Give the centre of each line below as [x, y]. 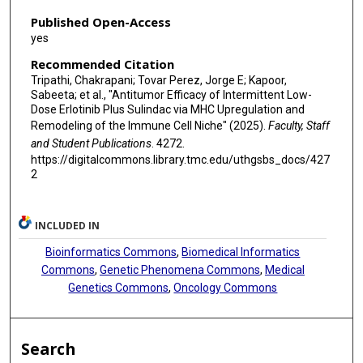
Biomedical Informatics [241, 252]
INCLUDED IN [68, 226]
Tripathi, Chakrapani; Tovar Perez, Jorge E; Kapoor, [158, 80]
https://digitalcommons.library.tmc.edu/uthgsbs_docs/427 [180, 159]
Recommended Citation [102, 64]
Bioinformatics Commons [111, 252]
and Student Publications [91, 143]
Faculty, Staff [299, 125]
